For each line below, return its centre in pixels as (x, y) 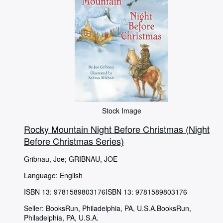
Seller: (35, 208)
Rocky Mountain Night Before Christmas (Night (117, 129)
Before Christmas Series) (74, 141)
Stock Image (121, 110)
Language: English (53, 175)
